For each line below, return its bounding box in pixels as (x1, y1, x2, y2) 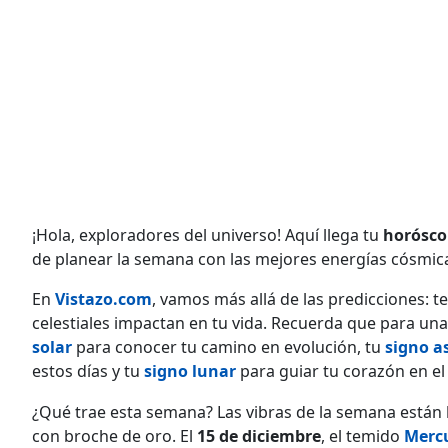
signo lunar (144, 359, 236, 382)
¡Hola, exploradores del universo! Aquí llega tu (32, 223, 383, 246)
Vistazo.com (55, 287, 152, 310)
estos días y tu (32, 359, 144, 382)
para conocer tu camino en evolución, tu (76, 335, 385, 358)
